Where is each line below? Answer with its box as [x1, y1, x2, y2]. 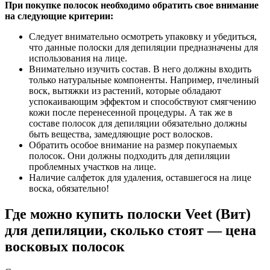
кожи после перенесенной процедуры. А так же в [29, 107, 233, 118]
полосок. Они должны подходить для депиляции [29, 150, 230, 161]
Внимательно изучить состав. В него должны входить [29, 63, 251, 74]
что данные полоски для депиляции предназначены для [29, 42, 258, 52]
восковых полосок [5, 238, 125, 254]
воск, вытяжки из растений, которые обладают [29, 85, 221, 96]
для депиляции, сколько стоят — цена [5, 222, 256, 238]
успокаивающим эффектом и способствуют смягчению [29, 96, 256, 107]
